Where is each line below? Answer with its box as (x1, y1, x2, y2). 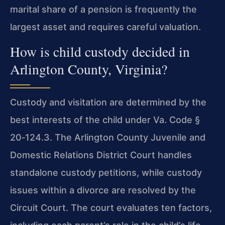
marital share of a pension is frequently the (10, 4, 197, 15)
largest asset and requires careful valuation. (10, 21, 201, 32)
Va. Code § (153, 115, 200, 126)
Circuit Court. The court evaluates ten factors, (10, 202, 212, 213)
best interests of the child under (10, 115, 153, 126)
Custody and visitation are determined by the (10, 97, 206, 108)
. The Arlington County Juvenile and (50, 132, 205, 143)
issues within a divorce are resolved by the (10, 185, 196, 196)
